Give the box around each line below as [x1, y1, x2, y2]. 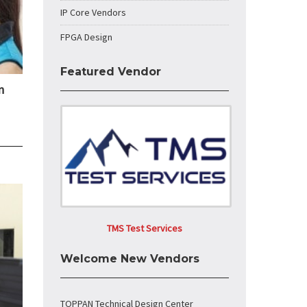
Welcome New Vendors [60, 252, 199, 265]
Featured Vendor [60, 65, 161, 78]
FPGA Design [60, 31, 112, 43]
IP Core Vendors [60, 6, 126, 19]
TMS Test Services [107, 222, 182, 234]
